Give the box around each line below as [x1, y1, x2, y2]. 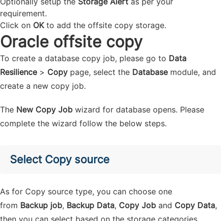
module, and [168, 67, 216, 77]
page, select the [68, 67, 132, 77]
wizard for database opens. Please [73, 105, 204, 114]
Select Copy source [10, 153, 110, 166]
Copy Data [175, 200, 215, 210]
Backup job [20, 200, 62, 210]
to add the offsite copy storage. [44, 20, 166, 30]
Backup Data [67, 200, 114, 210]
